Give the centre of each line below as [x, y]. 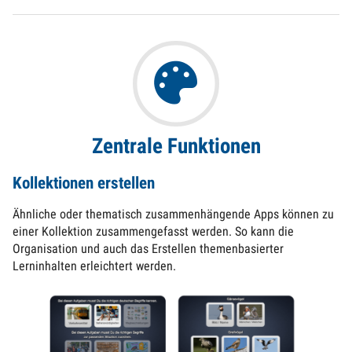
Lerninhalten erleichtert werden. [94, 266]
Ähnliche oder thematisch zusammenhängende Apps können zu [173, 214]
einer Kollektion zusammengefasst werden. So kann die [153, 232]
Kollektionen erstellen [84, 183]
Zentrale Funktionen [176, 147]
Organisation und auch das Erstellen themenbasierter [148, 249]
